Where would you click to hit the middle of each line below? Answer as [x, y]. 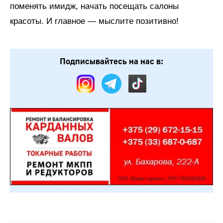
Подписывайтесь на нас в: [111, 61]
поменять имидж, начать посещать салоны [94, 6]
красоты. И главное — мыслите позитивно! [94, 21]
